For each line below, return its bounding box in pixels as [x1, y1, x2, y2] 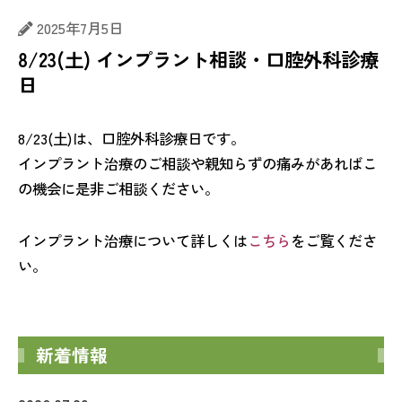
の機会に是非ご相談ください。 [18, 177, 219, 199]
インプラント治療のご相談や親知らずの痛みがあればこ [18, 152, 377, 174]
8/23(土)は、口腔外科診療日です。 [18, 127, 245, 149]
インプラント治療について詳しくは [18, 229, 248, 251]
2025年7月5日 [37, 17, 123, 39]
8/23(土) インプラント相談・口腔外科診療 [18, 44, 379, 73]
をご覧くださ [291, 229, 377, 251]
